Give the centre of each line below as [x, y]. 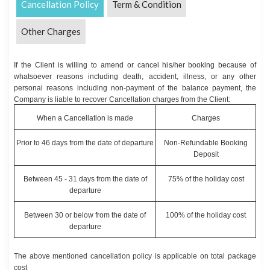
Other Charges [51, 32]
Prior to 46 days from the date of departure [85, 143]
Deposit [206, 154]
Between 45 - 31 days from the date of [85, 179]
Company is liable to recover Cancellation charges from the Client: [122, 100]
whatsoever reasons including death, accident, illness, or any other [135, 77]
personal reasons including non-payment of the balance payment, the [135, 88]
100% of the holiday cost [206, 215]
